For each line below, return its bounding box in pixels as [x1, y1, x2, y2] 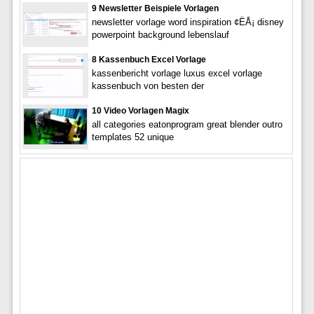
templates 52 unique [91, 131, 174, 142]
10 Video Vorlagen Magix [91, 105, 189, 116]
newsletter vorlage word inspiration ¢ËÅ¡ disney [91, 16, 284, 27]
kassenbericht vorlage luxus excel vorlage [91, 67, 262, 78]
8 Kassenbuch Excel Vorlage [91, 54, 206, 64]
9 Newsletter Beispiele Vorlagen [91, 3, 219, 13]
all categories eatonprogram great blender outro [91, 118, 282, 130]
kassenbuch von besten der [91, 80, 204, 91]
